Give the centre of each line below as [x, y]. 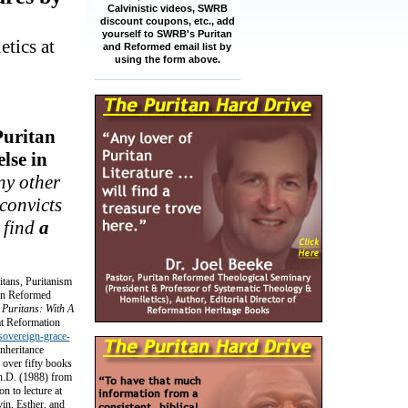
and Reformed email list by [167, 46]
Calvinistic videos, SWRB [167, 8]
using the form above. [167, 59]
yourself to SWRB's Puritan [167, 34]
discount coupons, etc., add [167, 21]
